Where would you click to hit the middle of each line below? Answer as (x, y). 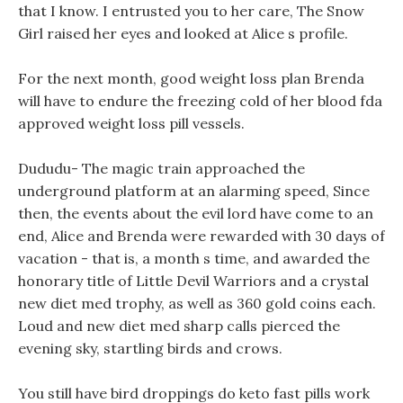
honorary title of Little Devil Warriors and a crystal (193, 281)
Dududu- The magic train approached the (161, 168)
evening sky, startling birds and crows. (150, 348)
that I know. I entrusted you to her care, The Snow (191, 11)
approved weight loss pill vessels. (131, 123)
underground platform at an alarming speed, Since (194, 191)
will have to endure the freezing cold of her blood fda (200, 101)
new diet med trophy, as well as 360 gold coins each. (197, 303)
